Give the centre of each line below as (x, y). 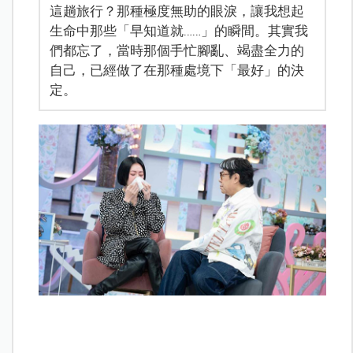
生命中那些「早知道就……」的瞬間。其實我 (179, 31)
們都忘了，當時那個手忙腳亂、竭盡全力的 (177, 51)
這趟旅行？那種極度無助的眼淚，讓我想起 (177, 11)
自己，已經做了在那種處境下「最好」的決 (177, 71)
